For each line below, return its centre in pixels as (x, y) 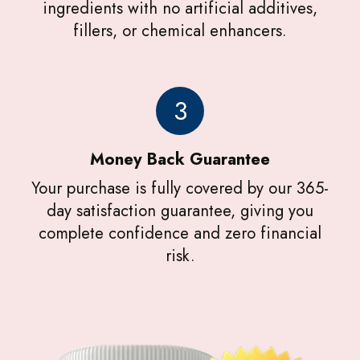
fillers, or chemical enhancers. (180, 31)
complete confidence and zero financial (180, 233)
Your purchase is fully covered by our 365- (180, 188)
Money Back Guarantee (180, 160)
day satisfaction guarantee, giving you (180, 211)
